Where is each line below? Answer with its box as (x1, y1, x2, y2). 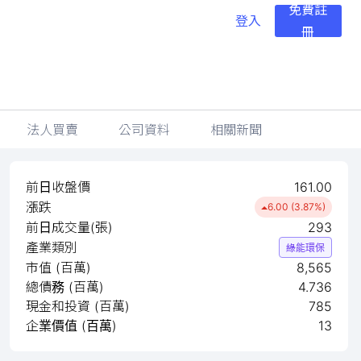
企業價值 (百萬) (26, 317, 117, 334)
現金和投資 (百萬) (26, 298, 130, 314)
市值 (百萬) (26, 259, 91, 276)
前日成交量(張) (26, 219, 113, 235)
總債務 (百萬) (26, 279, 104, 295)
